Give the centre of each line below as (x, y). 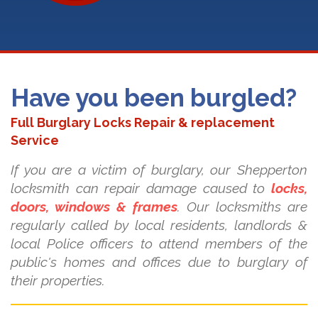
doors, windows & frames (94, 207)
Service (35, 141)
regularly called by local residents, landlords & (159, 225)
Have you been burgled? (154, 98)
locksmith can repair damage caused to (141, 188)
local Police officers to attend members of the (159, 244)
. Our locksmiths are (242, 207)
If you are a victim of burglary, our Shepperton (159, 170)
